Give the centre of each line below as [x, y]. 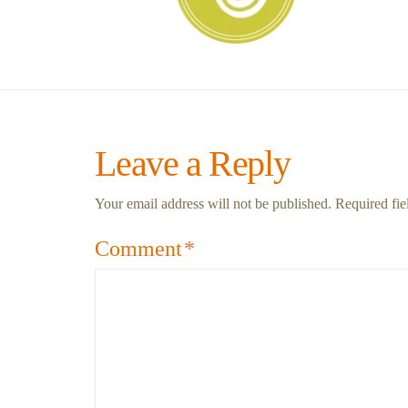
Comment [142, 248]
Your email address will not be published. [214, 203]
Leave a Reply [193, 163]
